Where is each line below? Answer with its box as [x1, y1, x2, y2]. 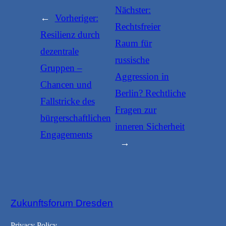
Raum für [115, 37, 152, 48]
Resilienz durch [40, 29, 100, 40]
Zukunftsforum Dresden [11, 197, 114, 208]
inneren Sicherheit [115, 121, 185, 132]
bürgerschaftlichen [40, 112, 111, 124]
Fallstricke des [40, 96, 95, 107]
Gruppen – [40, 63, 82, 74]
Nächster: [115, 4, 151, 15]
